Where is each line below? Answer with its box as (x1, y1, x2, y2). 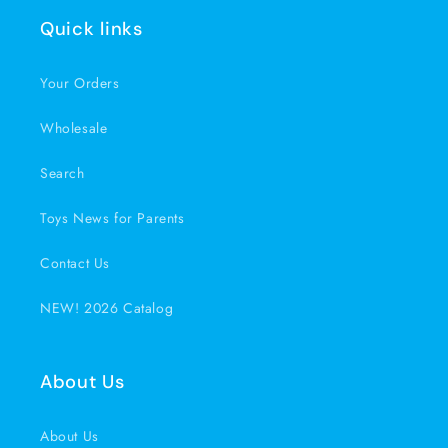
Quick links (40, 16, 143, 41)
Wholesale (40, 117, 108, 138)
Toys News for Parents (40, 207, 185, 228)
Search (40, 162, 85, 183)
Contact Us (40, 252, 110, 273)
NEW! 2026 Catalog (40, 297, 174, 318)
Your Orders (40, 72, 120, 93)
